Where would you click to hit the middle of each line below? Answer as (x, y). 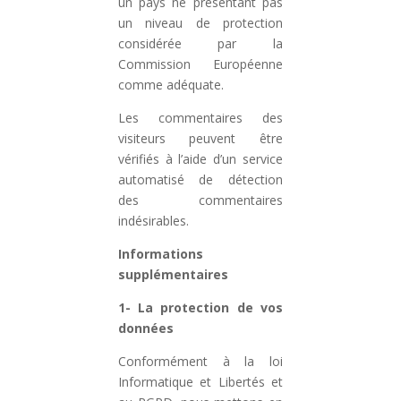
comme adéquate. (171, 85)
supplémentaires (174, 274)
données (146, 328)
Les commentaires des (200, 118)
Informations (161, 254)
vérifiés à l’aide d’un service (200, 159)
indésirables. (154, 221)
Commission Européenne (200, 64)
